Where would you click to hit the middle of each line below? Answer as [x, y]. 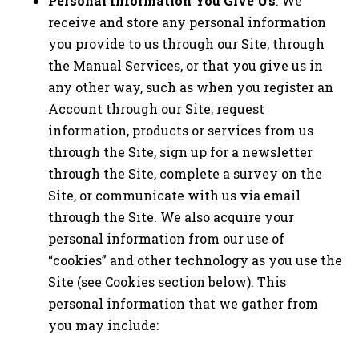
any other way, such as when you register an [191, 87]
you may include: [103, 325]
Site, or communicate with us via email [174, 196]
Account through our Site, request [156, 109]
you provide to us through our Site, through [186, 44]
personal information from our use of [166, 239]
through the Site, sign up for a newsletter [180, 152]
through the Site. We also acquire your [171, 217]
